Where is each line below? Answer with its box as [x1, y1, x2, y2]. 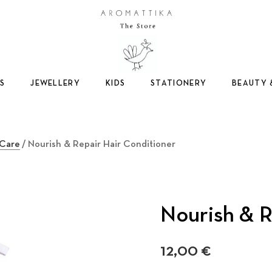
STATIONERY [151, 80, 207, 87]
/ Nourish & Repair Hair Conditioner [20, 140, 175, 149]
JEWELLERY [30, 80, 80, 87]
